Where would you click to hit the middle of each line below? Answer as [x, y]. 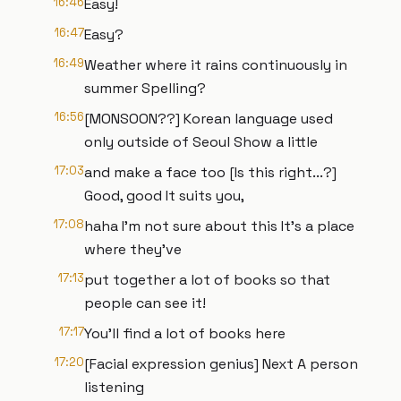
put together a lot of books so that [207, 280]
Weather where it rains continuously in [216, 65]
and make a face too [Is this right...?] [210, 172]
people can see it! [145, 303]
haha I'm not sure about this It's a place [219, 226]
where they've [133, 249]
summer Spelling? [145, 88]
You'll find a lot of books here [185, 333]
